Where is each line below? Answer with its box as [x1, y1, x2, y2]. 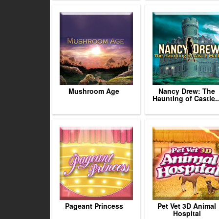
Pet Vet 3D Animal [157, 201, 216, 211]
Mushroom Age [68, 86, 119, 96]
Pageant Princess [65, 201, 123, 211]
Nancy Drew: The [158, 86, 215, 96]
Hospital [173, 208, 201, 218]
